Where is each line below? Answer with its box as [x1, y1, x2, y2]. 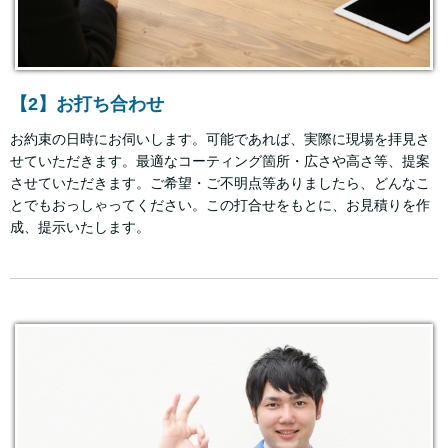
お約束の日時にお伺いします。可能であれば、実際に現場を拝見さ [10, 130, 430, 147]
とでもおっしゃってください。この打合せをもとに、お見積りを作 [10, 196, 430, 213]
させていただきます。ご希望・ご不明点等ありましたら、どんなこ [10, 174, 430, 191]
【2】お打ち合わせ [10, 93, 164, 114]
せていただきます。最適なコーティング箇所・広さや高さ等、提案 [10, 152, 430, 169]
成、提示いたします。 [10, 218, 150, 235]
